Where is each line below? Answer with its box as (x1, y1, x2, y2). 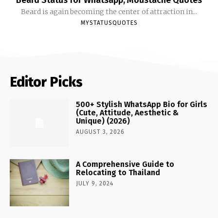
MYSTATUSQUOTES (80, 19, 138, 26)
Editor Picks (10, 73, 83, 90)
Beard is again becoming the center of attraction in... (21, 7, 197, 16)
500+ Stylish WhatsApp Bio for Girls (76, 99, 208, 109)
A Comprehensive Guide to (76, 159, 175, 169)
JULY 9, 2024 (76, 180, 114, 187)
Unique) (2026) (76, 116, 130, 126)
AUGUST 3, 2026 (76, 128, 125, 135)
